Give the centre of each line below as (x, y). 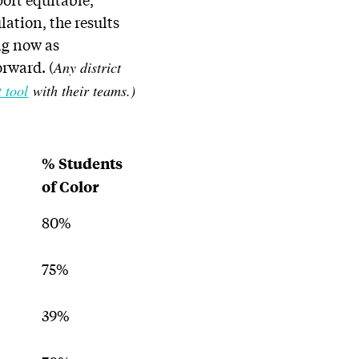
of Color (71, 186)
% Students (83, 163)
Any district (88, 67)
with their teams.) (82, 91)
